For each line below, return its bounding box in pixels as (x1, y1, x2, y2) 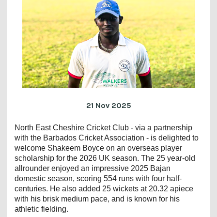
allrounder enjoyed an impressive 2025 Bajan (15, 164, 170, 173)
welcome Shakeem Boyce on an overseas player (15, 144, 182, 153)
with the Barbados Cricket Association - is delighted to (15, 134, 199, 142)
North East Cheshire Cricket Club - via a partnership (15, 124, 192, 132)
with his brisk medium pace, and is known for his (15, 195, 180, 203)
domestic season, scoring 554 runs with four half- (15, 174, 182, 183)
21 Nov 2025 (86, 101, 131, 110)
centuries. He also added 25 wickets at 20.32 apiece (15, 185, 193, 193)
